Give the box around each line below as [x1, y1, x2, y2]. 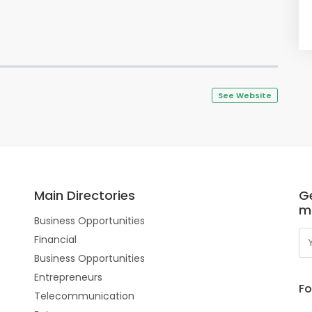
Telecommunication [34, 289, 134, 303]
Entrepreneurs [34, 270, 102, 284]
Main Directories [34, 187, 135, 204]
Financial [34, 233, 77, 247]
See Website [218, 90, 272, 101]
